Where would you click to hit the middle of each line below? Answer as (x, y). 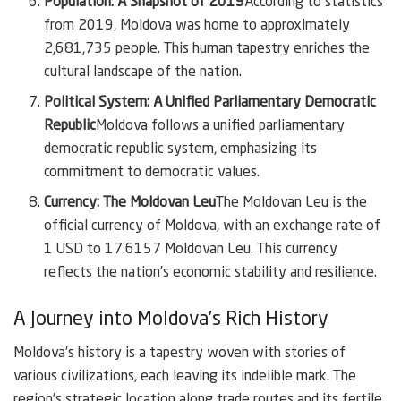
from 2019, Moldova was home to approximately (197, 26)
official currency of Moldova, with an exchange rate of (213, 226)
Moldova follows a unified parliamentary (221, 126)
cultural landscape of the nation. (143, 72)
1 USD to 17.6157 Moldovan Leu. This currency (191, 249)
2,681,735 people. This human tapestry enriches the (207, 49)
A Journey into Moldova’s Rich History (171, 319)
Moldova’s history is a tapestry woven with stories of (179, 354)
